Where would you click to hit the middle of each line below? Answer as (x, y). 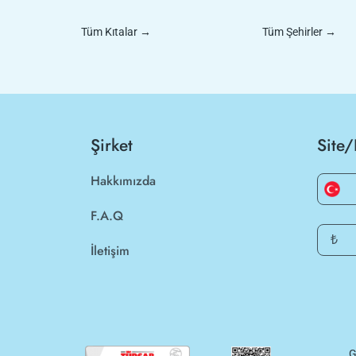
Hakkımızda (123, 181)
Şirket (112, 145)
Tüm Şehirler (292, 32)
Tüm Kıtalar (109, 32)
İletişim (110, 251)
